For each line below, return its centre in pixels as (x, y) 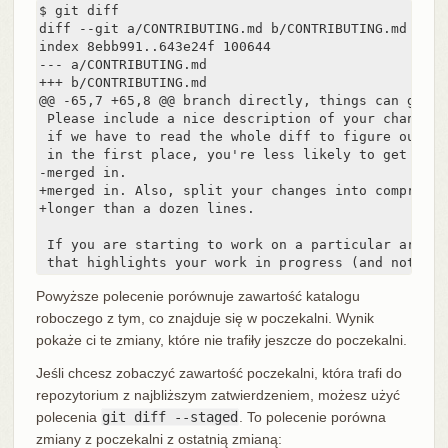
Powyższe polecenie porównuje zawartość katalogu (197, 296)
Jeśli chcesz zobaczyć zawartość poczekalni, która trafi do (218, 373)
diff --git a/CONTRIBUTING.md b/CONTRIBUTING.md (222, 29)
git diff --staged (169, 417)
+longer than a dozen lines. (146, 209)
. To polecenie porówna (312, 417)
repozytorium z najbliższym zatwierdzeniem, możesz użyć (217, 395)
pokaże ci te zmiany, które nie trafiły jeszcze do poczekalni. (221, 340)
